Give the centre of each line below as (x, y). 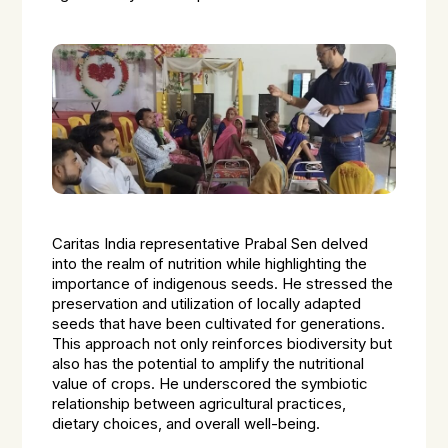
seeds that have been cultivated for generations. (219, 324)
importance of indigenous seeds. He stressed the (223, 284)
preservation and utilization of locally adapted (207, 304)
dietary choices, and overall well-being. (186, 424)
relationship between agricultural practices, (199, 404)
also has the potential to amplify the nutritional (208, 364)
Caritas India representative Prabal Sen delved (210, 244)
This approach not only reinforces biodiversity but (222, 344)
